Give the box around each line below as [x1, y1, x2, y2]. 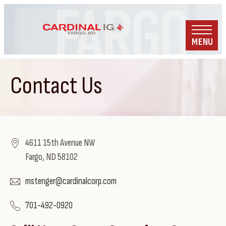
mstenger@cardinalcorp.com [25, 176, 117, 187]
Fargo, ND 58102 [25, 151, 78, 163]
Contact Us [10, 71, 102, 101]
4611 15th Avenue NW [25, 137, 95, 149]
